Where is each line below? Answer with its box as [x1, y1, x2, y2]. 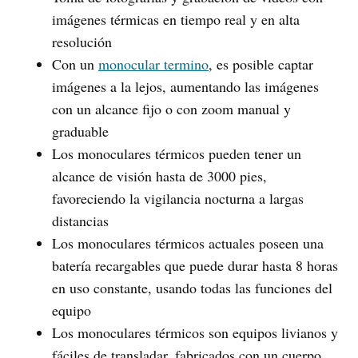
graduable [52, 121, 109, 141]
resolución [52, 31, 112, 51]
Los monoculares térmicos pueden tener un [52, 143, 301, 163]
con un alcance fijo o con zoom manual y [52, 98, 291, 118]
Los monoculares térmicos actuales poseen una [52, 233, 324, 253]
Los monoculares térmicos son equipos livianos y [52, 322, 338, 342]
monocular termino [98, 54, 209, 74]
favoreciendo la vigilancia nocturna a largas [52, 188, 304, 208]
